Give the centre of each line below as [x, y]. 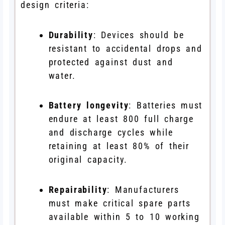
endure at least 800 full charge [121, 119]
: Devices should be [139, 35]
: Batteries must [166, 105]
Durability [71, 35]
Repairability [78, 190]
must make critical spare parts [120, 203]
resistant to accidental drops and [125, 48]
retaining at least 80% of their [119, 146]
